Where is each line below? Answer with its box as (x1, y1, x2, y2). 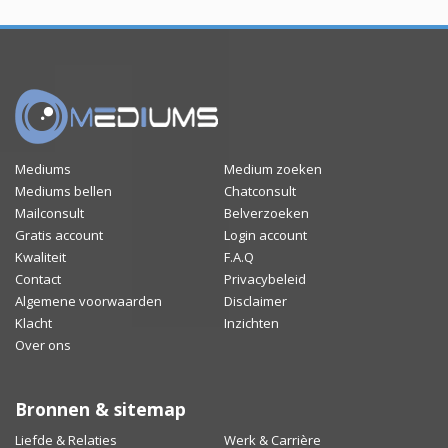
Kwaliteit (15, 248, 66, 267)
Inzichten (224, 314, 279, 333)
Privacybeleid (224, 270, 306, 289)
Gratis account (15, 226, 103, 245)
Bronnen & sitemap (15, 397, 186, 422)
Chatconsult (224, 182, 296, 201)
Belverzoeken (224, 204, 309, 223)
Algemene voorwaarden (15, 292, 162, 311)
